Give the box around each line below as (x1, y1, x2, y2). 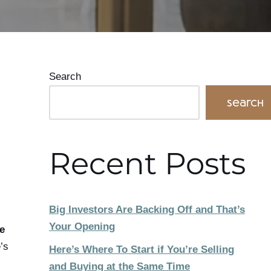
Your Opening (49, 220, 115, 232)
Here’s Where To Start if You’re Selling (49, 243, 234, 255)
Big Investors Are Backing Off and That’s (49, 203, 245, 215)
